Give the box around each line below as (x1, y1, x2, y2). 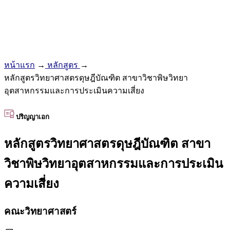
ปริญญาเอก (14, 112, 49, 121)
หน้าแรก (4, 61, 35, 70)
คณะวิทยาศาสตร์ (4, 205, 76, 217)
